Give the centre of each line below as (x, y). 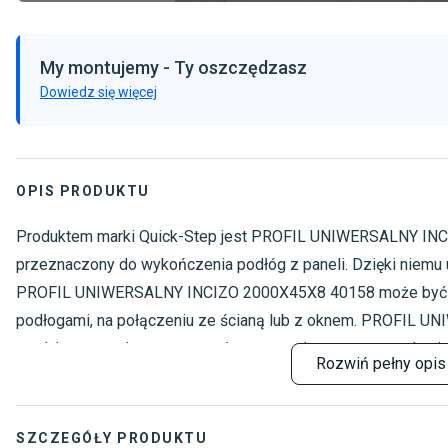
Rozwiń (343, 363)
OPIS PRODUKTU (83, 191)
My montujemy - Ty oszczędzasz (173, 67)
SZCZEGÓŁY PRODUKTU (111, 438)
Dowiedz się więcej (98, 92)
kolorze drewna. (71, 376)
